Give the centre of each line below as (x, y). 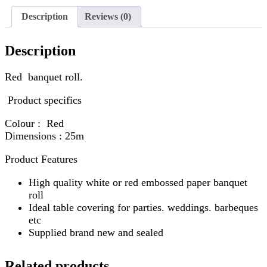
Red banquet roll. (44, 77)
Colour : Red (34, 123)
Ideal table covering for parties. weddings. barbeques (143, 207)
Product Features (41, 159)
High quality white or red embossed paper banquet (138, 182)
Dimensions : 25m (44, 136)
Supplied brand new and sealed (96, 232)
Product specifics (45, 100)
